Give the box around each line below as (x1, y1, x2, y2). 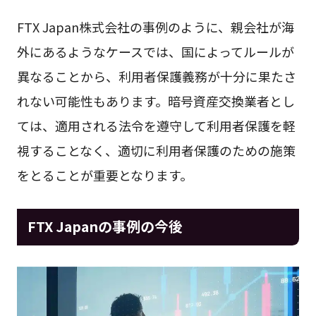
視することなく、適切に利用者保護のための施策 (16, 140, 296, 159)
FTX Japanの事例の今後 (27, 216, 183, 237)
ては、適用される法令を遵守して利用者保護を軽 (16, 116, 296, 135)
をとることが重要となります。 (16, 165, 193, 184)
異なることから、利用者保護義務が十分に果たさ (16, 66, 296, 85)
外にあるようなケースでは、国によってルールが (16, 42, 294, 61)
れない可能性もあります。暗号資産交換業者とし (16, 91, 295, 110)
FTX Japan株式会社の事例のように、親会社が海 (16, 17, 294, 36)
